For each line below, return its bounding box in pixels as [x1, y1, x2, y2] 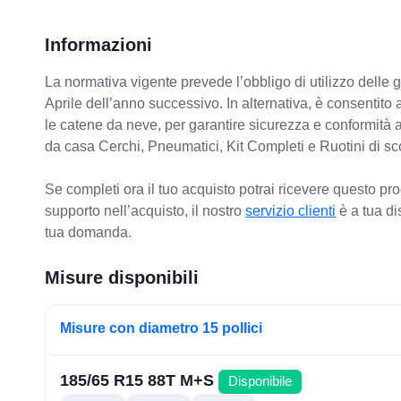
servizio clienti [245, 203, 337, 219]
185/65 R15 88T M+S [60, 371, 219, 390]
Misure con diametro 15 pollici [60, 320, 263, 337]
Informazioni [45, 35, 153, 55]
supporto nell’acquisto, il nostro [45, 203, 246, 219]
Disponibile [228, 374, 293, 389]
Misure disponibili [45, 268, 200, 288]
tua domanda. [45, 225, 132, 241]
